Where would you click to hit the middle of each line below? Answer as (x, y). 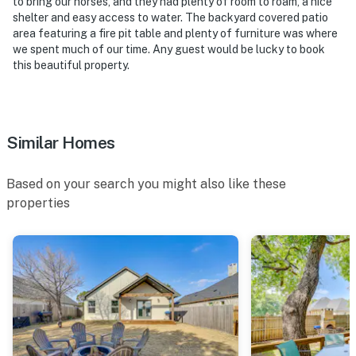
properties (38, 203)
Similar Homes (61, 142)
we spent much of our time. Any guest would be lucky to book (169, 49)
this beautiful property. (71, 65)
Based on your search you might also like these (146, 184)
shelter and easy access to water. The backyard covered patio (170, 17)
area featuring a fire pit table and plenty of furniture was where (175, 33)
